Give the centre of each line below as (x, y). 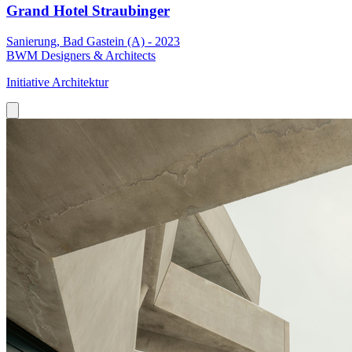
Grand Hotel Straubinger (88, 10)
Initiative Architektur (57, 82)
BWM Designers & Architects (81, 55)
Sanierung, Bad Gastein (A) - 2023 (93, 41)
